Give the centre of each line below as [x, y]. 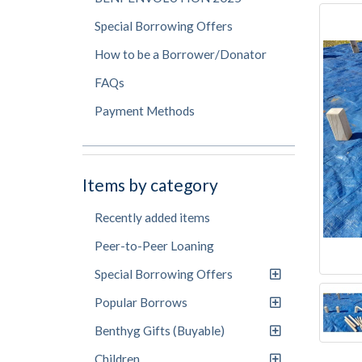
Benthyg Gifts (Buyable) [160, 330]
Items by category [150, 185]
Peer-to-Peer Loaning [154, 246]
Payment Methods [145, 111]
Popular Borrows [141, 302]
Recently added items [152, 217]
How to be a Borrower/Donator [181, 54]
